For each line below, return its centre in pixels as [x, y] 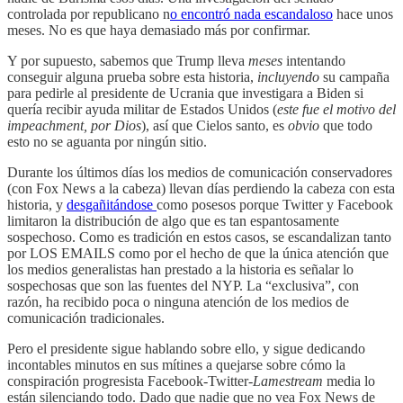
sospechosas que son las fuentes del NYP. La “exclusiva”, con [183, 285]
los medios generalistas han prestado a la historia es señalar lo [180, 269]
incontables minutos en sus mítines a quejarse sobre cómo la [176, 364]
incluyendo [288, 76]
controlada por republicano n [89, 13]
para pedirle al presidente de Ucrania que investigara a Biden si [185, 93]
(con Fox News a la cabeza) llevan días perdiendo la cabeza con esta [201, 188]
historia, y [37, 204]
